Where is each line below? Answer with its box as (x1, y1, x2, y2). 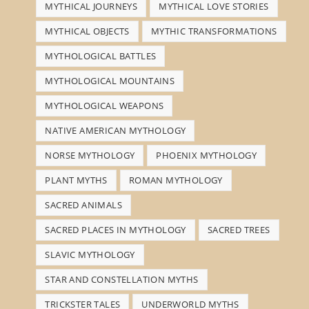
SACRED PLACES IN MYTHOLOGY (45, 223, 186, 236)
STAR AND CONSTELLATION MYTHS (45, 272, 199, 286)
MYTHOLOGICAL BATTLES (45, 49, 157, 62)
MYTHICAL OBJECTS (45, 24, 130, 37)
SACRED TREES (207, 223, 270, 236)
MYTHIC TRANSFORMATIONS (150, 24, 277, 37)
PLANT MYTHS (45, 173, 108, 186)
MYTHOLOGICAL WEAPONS (45, 99, 164, 112)
